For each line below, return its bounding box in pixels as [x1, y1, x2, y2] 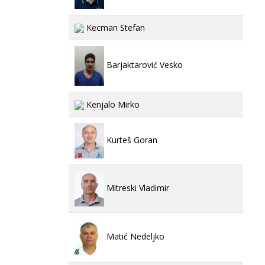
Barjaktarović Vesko [104, 59, 183, 71]
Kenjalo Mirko [84, 99, 140, 110]
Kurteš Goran [104, 134, 157, 146]
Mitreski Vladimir [104, 182, 169, 193]
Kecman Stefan [84, 22, 145, 33]
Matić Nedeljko [104, 231, 164, 243]
